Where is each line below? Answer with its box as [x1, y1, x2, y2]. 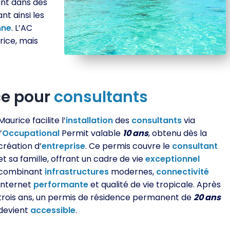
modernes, [109, 166, 157, 178]
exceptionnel [145, 153, 200, 165]
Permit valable [60, 127, 123, 139]
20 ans [194, 191, 221, 203]
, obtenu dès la [148, 127, 207, 139]
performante [33, 179, 89, 190]
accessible [30, 204, 76, 216]
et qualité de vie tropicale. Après [88, 179, 221, 190]
